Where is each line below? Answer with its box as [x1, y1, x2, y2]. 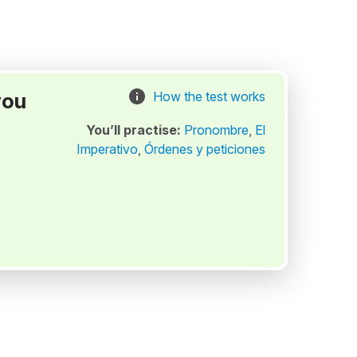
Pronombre [183, 122, 249, 138]
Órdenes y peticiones [143, 141, 265, 157]
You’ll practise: [85, 122, 184, 138]
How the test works [152, 88, 265, 104]
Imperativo [76, 141, 138, 157]
